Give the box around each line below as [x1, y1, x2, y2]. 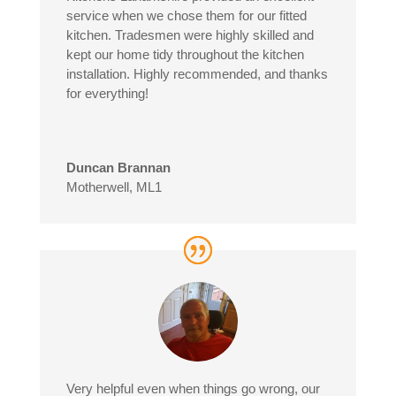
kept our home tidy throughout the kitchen [65, 46, 304, 62]
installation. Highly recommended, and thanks [65, 65, 328, 81]
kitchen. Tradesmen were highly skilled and [65, 27, 314, 42]
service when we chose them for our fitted [65, 7, 307, 23]
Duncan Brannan [65, 159, 171, 175]
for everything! [65, 85, 148, 101]
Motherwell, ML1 [65, 179, 162, 194]
